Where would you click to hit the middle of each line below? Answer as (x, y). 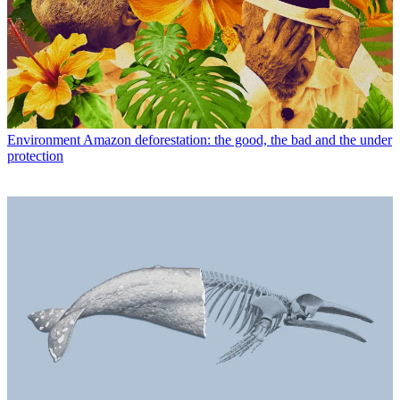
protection (35, 156)
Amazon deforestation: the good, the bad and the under (237, 140)
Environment (44, 140)
